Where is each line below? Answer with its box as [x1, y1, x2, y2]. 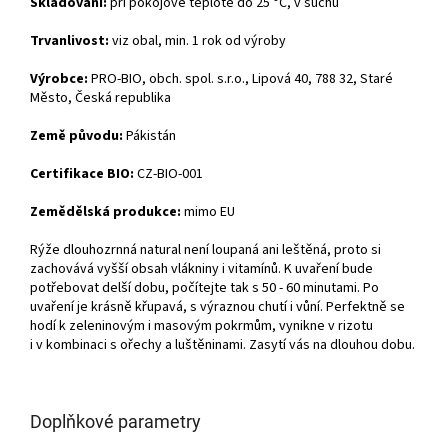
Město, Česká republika [30, 88, 171, 109]
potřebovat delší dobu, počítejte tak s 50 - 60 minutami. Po [30, 278, 379, 299]
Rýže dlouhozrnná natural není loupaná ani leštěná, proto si [30, 240, 381, 261]
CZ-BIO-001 [134, 164, 203, 185]
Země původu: [30, 126, 123, 147]
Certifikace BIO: [30, 164, 134, 185]
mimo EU [181, 202, 238, 223]
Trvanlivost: [30, 31, 112, 52]
